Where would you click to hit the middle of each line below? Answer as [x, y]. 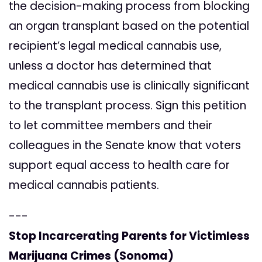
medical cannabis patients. [84, 185]
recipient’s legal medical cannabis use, [115, 46]
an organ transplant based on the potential [129, 26]
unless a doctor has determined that [110, 66]
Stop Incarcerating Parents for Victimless [129, 236]
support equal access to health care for [119, 166]
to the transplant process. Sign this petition [127, 106]
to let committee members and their [111, 126]
